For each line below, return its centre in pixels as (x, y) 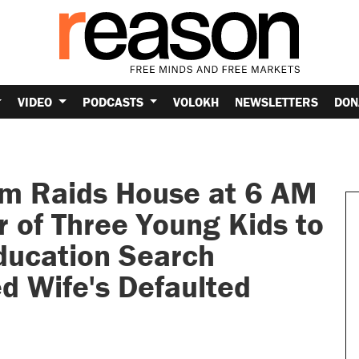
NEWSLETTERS (277, 101)
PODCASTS (114, 101)
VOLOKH (196, 101)
